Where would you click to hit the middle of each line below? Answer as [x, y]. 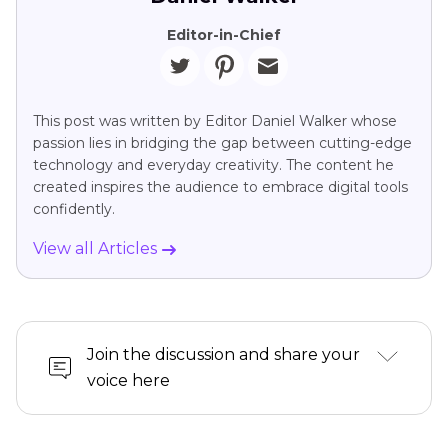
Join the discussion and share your [223, 355]
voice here [128, 381]
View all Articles [97, 249]
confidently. [74, 209]
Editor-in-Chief [224, 35]
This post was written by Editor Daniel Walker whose [215, 121]
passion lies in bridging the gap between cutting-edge [222, 143]
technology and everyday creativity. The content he [213, 165]
